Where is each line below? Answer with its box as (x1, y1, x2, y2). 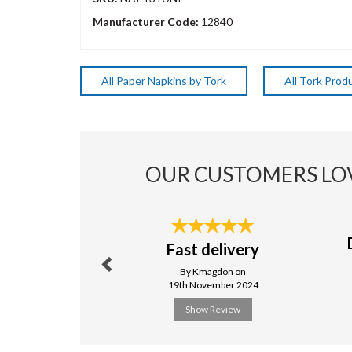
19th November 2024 (167, 279, 258, 291)
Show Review (185, 303, 240, 315)
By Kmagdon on (180, 266, 246, 277)
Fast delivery (167, 240, 259, 258)
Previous (79, 218, 144, 237)
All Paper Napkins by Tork (101, 74, 226, 87)
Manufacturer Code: (93, 15, 201, 28)
